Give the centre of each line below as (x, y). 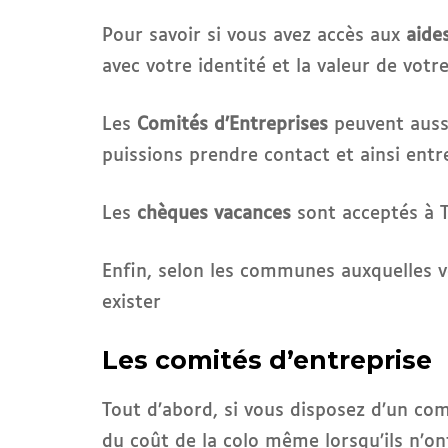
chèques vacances (214, 214)
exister (131, 303)
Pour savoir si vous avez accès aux (254, 36)
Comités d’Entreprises (232, 125)
